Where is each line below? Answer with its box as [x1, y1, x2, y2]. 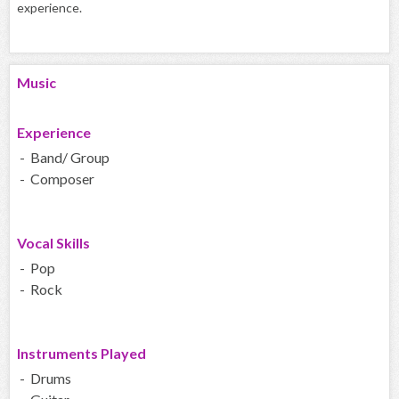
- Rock [17, 281, 62, 298]
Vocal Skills [17, 234, 90, 252]
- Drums [17, 370, 71, 387]
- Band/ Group [17, 149, 110, 167]
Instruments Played [17, 345, 146, 362]
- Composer [17, 170, 94, 188]
